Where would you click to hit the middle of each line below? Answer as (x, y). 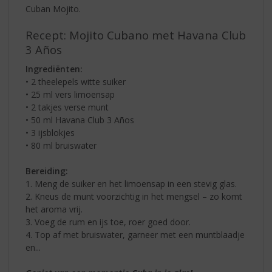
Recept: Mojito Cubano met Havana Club (136, 35)
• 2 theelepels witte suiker (76, 82)
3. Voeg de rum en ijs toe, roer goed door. (108, 222)
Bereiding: (47, 171)
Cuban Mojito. (53, 8)
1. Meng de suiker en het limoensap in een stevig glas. (131, 184)
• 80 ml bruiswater (61, 146)
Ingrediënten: (54, 69)
